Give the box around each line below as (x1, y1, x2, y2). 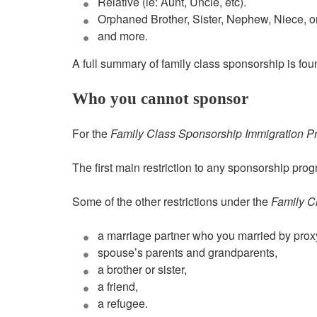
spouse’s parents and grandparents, (98, 244, 277, 261)
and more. (98, 28, 148, 45)
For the (72, 125, 110, 142)
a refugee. (98, 295, 148, 312)
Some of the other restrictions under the (72, 193, 271, 210)
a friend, (98, 278, 138, 295)
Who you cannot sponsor (72, 90, 248, 108)
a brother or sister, (98, 261, 187, 278)
